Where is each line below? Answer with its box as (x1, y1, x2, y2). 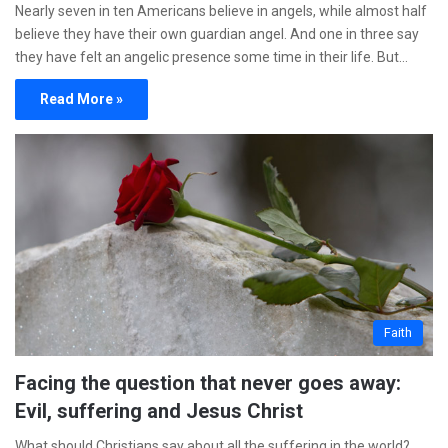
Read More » (40, 90, 123, 107)
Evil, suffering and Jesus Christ (15, 399, 303, 424)
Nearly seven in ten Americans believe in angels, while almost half (15, 2, 427, 19)
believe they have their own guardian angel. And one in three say (15, 25, 419, 42)
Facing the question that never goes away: (15, 371, 401, 396)
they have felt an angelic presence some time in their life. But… (15, 48, 408, 65)
